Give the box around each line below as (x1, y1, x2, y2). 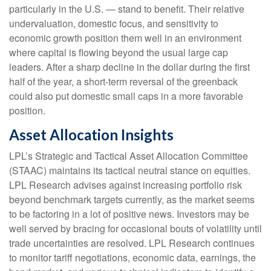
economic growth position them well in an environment (9, 30, 241, 45)
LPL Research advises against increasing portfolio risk (9, 177, 242, 192)
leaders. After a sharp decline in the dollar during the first (9, 59, 250, 74)
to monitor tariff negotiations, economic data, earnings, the (9, 250, 256, 264)
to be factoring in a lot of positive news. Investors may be (9, 206, 249, 221)
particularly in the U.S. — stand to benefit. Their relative (9, 1, 244, 16)
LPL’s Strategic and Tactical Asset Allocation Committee (9, 148, 248, 163)
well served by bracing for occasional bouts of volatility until (9, 221, 262, 235)
